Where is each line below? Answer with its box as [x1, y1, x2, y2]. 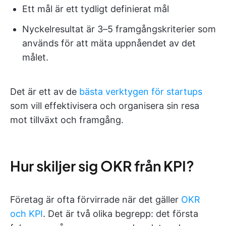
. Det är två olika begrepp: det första [43, 208, 198, 219]
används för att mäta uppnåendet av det [22, 38, 196, 48]
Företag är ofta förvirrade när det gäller [10, 194, 181, 205]
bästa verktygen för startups [79, 86, 202, 97]
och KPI [10, 208, 43, 219]
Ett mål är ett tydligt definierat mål [22, 4, 169, 14]
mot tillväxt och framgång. [10, 115, 124, 125]
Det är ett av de [10, 86, 79, 97]
